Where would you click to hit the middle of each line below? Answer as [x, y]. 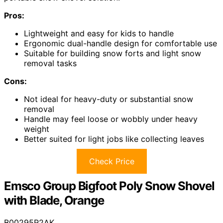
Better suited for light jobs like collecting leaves [114, 139]
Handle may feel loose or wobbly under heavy [111, 119]
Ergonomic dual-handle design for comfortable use [120, 44]
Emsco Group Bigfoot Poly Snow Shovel [109, 186]
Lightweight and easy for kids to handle [99, 34]
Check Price [111, 162]
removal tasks [50, 63]
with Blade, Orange [54, 201]
